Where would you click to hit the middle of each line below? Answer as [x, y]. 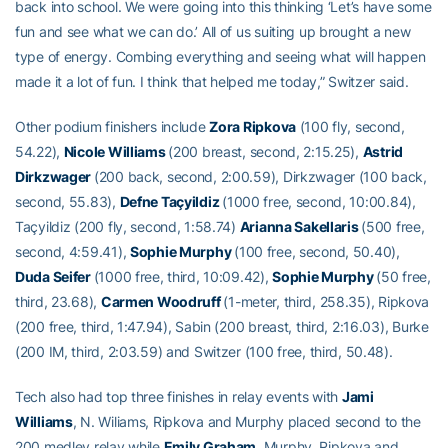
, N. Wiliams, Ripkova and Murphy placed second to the [246, 421]
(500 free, [393, 226]
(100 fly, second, [350, 126]
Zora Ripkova [252, 126]
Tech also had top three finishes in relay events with [178, 396]
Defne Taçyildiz [171, 201]
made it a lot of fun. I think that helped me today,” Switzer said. [212, 81]
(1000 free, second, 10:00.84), [319, 201]
